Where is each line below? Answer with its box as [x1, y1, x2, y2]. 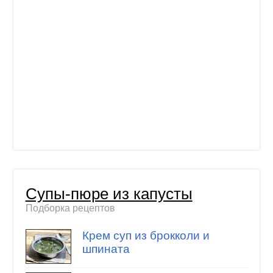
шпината [82, 243, 130, 256]
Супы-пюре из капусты [25, 185, 193, 202]
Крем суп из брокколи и [82, 229, 210, 243]
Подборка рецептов [25, 202, 115, 213]
